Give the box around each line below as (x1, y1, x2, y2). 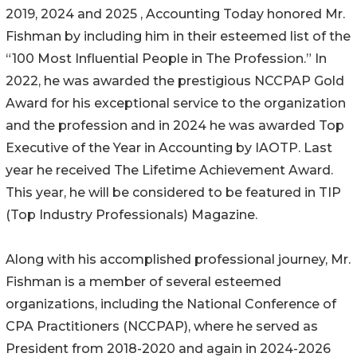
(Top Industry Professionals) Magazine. (6, 207, 257, 223)
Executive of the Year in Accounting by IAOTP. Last (6, 140, 332, 156)
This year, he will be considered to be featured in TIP (6, 185, 341, 201)
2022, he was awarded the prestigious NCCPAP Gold (6, 73, 344, 89)
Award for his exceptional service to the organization (6, 96, 346, 112)
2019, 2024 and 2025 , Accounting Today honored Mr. (6, 6, 345, 22)
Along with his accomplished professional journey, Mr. (6, 252, 351, 268)
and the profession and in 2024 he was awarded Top (6, 118, 344, 134)
